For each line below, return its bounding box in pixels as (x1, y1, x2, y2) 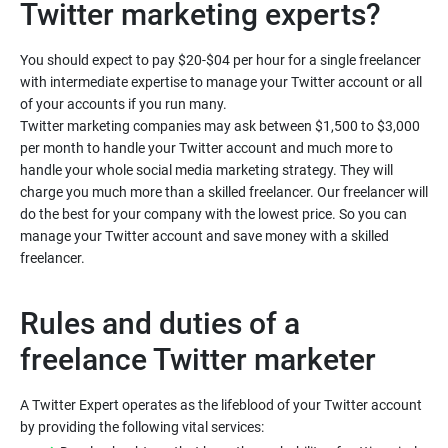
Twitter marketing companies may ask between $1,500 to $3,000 (20, 118, 420, 134)
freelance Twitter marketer (20, 342, 383, 377)
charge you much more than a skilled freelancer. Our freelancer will (20, 184, 428, 200)
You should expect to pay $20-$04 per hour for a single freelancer (20, 52, 421, 68)
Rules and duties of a (20, 306, 300, 341)
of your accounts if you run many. (20, 96, 227, 112)
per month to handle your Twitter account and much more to (20, 140, 393, 156)
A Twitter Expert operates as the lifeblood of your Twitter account (20, 397, 422, 413)
